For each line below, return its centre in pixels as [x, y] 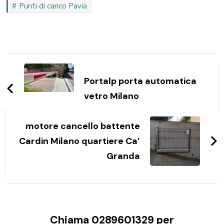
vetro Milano [112, 96]
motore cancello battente [82, 126]
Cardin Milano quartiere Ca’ [79, 141]
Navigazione [54, 62]
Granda [123, 156]
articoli [34, 81]
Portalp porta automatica [140, 81]
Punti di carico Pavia [53, 6]
